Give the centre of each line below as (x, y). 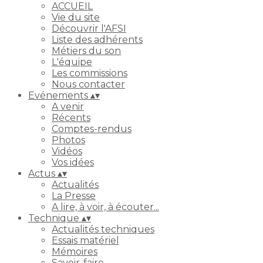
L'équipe (72, 62)
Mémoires (75, 252)
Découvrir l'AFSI (89, 28)
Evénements (59, 95)
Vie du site (76, 17)
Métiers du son (86, 51)
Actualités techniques (103, 229)
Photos (68, 140)
